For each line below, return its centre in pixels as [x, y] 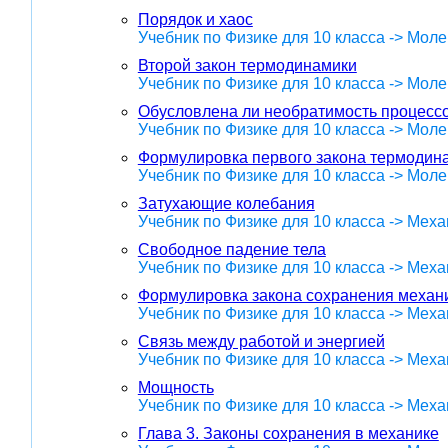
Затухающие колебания [226, 204]
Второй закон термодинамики [247, 66]
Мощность [175, 388]
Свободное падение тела [231, 250]
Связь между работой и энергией [261, 342]
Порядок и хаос [195, 20]
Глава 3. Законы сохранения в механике [288, 434]
